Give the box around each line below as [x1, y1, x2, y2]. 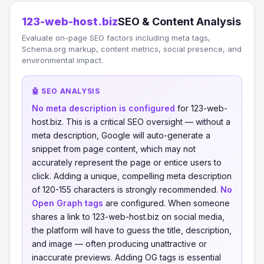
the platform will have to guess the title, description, [32, 225, 232, 235]
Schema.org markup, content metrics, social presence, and [22, 44, 242, 54]
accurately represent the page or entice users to [32, 157, 222, 167]
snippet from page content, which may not [32, 144, 196, 154]
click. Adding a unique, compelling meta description [32, 171, 232, 181]
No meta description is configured [32, 103, 175, 113]
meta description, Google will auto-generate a [32, 130, 210, 140]
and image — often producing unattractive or [32, 239, 207, 249]
